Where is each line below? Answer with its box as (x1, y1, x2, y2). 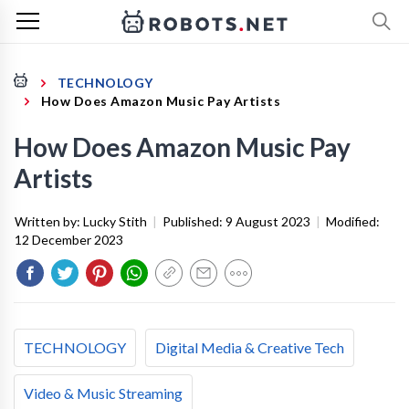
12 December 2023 (15, 232, 123, 247)
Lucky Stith (83, 214, 147, 229)
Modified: (326, 214, 380, 229)
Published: (163, 214, 225, 229)
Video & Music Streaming (24, 384, 183, 402)
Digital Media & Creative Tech (155, 339, 344, 356)
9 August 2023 (225, 214, 310, 229)
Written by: (15, 214, 83, 229)
